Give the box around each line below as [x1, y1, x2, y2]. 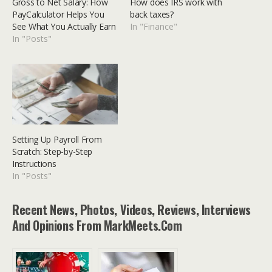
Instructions [12, 157, 56, 169]
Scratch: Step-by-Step [12, 145, 93, 157]
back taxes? [130, 8, 174, 21]
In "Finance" [130, 21, 177, 33]
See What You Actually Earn [12, 21, 116, 33]
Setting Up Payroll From [12, 133, 102, 145]
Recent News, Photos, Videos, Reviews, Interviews [12, 200, 251, 219]
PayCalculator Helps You [12, 8, 104, 21]
